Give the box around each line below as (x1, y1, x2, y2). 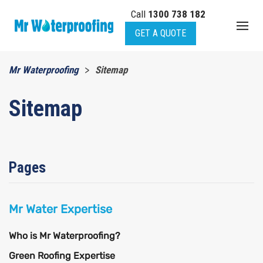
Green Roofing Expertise (9, 249, 115, 261)
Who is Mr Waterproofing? (9, 230, 120, 241)
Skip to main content (26, 28, 123, 39)
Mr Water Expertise (9, 201, 112, 216)
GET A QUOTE (134, 28, 186, 39)
